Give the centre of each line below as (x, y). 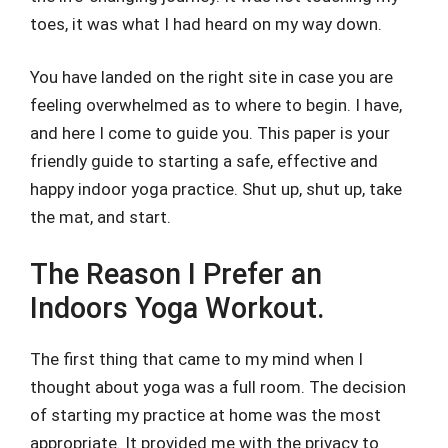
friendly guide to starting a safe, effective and (204, 161)
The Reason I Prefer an (176, 273)
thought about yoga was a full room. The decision (218, 386)
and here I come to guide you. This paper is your (210, 133)
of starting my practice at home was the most (205, 414)
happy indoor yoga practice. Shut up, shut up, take (216, 189)
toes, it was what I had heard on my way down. (206, 23)
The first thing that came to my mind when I (196, 358)
